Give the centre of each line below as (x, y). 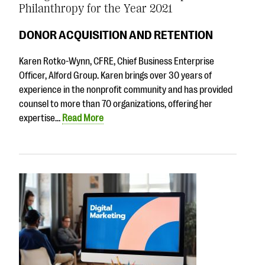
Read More (83, 118)
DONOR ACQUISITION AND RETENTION (116, 35)
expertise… (41, 118)
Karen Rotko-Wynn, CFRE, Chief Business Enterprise (117, 61)
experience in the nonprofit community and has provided (126, 90)
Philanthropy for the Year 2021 (96, 9)
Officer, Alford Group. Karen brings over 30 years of (115, 75)
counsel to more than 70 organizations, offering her (116, 104)
